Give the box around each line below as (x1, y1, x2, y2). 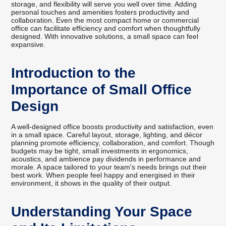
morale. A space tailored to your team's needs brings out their (11, 163, 207, 172)
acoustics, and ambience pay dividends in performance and (11, 155, 201, 163)
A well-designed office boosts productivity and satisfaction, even (11, 123, 214, 131)
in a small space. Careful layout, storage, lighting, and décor (11, 131, 203, 139)
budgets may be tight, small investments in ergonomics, (11, 147, 189, 155)
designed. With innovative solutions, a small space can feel (11, 32, 199, 41)
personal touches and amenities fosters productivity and (11, 8, 190, 17)
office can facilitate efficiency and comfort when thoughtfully (11, 24, 201, 33)
